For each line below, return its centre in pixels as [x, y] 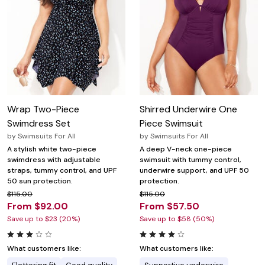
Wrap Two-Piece [43, 109]
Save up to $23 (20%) [43, 219]
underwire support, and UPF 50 [194, 171]
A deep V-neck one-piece [186, 149]
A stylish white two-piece [52, 149]
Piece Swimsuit [171, 124]
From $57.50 [169, 206]
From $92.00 [38, 206]
